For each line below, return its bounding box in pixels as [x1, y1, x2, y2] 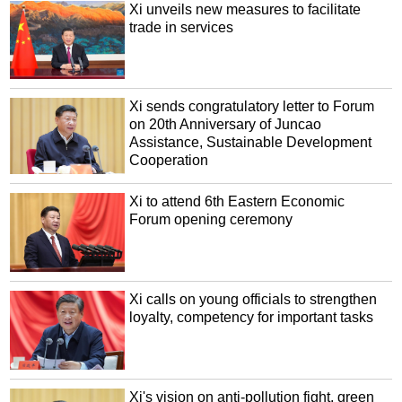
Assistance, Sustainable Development [129, 134, 372, 150]
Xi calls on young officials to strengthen [129, 291, 378, 307]
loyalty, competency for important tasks [129, 309, 374, 325]
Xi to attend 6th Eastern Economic [129, 194, 345, 210]
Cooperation [129, 152, 209, 168]
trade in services [129, 19, 234, 35]
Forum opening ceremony [129, 212, 293, 228]
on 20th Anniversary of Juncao [129, 116, 322, 132]
